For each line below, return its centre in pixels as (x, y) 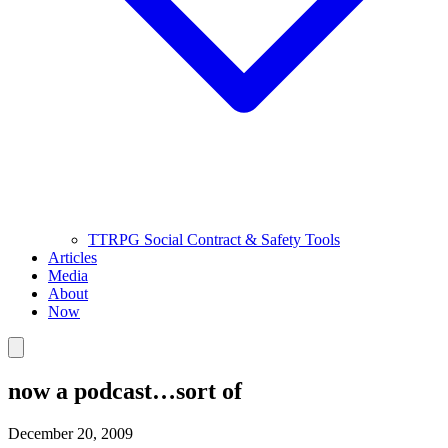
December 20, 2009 (70, 433)
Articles (72, 257)
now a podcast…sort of (125, 390)
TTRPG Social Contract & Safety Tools (214, 239)
